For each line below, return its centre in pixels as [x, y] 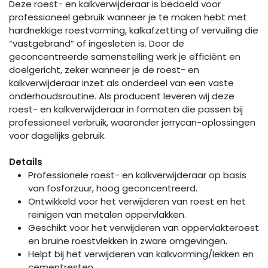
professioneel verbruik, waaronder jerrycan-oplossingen [132, 123]
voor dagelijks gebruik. [57, 136]
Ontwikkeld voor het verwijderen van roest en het [137, 202]
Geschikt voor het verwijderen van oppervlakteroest [144, 228]
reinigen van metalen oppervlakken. [107, 215]
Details [26, 162]
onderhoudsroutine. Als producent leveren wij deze [122, 96]
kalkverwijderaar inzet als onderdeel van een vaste [121, 83]
